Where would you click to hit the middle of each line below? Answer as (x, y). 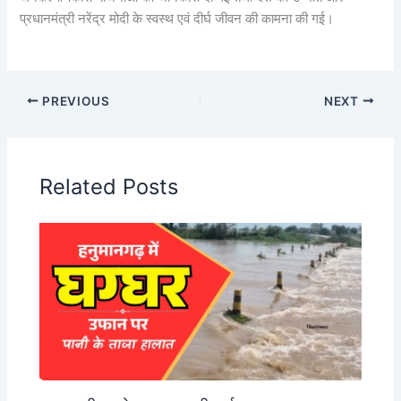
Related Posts (109, 187)
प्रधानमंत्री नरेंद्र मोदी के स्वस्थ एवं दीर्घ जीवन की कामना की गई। (177, 19)
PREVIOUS (74, 101)
